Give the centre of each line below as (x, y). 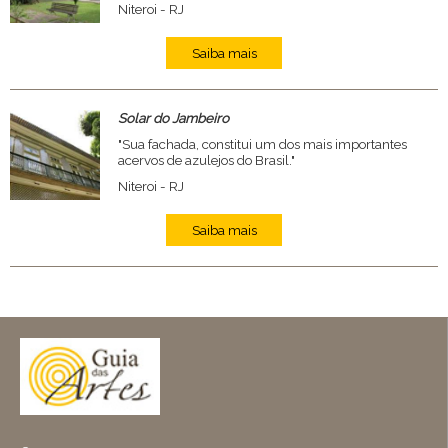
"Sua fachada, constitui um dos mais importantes (262, 144)
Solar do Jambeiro (173, 118)
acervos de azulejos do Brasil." (206, 160)
